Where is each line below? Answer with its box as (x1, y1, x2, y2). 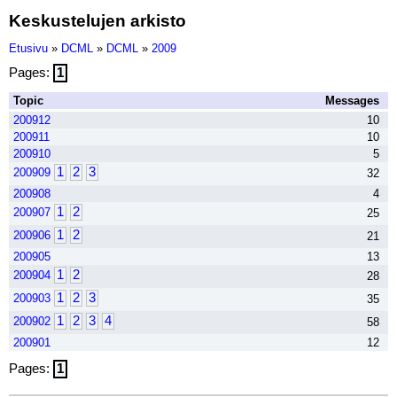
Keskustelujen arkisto (9, 11, 186, 30)
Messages (325, 94, 379, 107)
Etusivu (9, 42, 48, 55)
